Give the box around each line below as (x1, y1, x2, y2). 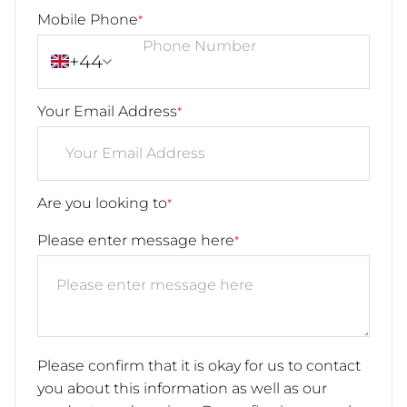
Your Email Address (37, 102, 177, 120)
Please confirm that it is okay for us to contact (37, 356, 361, 374)
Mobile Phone (37, 10, 138, 28)
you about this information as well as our (37, 379, 327, 397)
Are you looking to (37, 194, 167, 212)
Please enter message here (37, 231, 234, 249)
